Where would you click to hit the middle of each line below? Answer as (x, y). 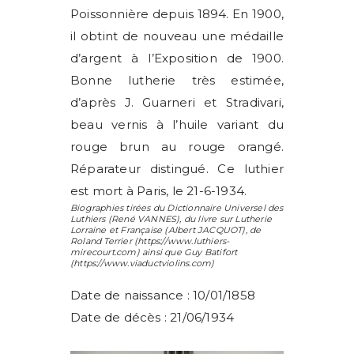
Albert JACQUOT (205, 230)
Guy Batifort (211, 252)
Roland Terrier (101, 241)
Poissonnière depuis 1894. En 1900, (177, 14)
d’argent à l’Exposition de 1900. (177, 58)
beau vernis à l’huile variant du (177, 124)
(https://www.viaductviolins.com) (143, 263)
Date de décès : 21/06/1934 (153, 317)
